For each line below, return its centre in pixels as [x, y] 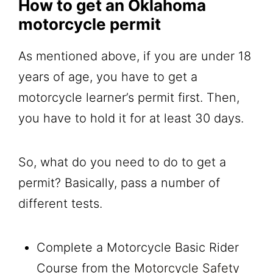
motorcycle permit [90, 24]
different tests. [60, 203]
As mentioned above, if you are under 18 [135, 56]
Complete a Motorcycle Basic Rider [138, 247]
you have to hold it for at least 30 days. [133, 118]
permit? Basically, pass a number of [119, 183]
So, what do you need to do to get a [122, 162]
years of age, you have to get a [108, 76]
